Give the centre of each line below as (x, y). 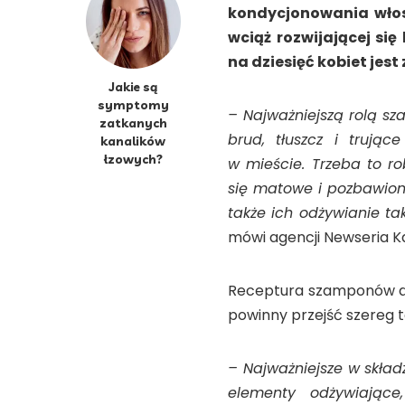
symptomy (133, 104)
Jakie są (133, 86)
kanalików (133, 140)
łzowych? (133, 158)
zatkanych (133, 122)
